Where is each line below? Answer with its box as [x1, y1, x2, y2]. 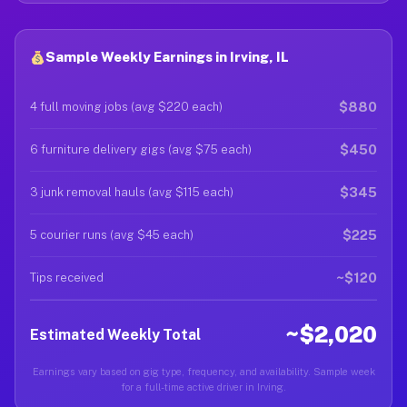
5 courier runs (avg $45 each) [30, 228, 194, 242]
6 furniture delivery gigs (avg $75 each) [30, 143, 252, 156]
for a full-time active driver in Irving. [121, 382, 286, 392]
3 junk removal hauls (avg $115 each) [30, 185, 233, 199]
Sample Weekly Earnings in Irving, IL [45, 49, 290, 65]
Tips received [30, 271, 104, 284]
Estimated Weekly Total [30, 325, 201, 343]
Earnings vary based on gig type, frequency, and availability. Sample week [32, 366, 375, 377]
